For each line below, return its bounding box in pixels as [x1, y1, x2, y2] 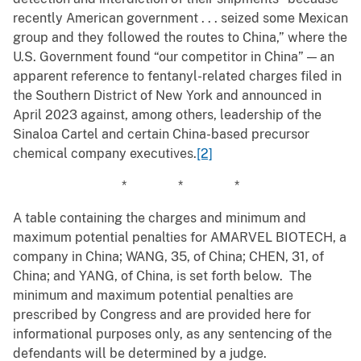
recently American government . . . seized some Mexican [13, 10, 348, 27]
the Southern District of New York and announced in [13, 88, 322, 104]
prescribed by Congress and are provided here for [13, 307, 311, 323]
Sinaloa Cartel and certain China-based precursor [13, 127, 309, 143]
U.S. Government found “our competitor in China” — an [13, 49, 334, 65]
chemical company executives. [13, 146, 197, 162]
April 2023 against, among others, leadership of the [13, 107, 322, 123]
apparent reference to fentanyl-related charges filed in [13, 68, 342, 85]
